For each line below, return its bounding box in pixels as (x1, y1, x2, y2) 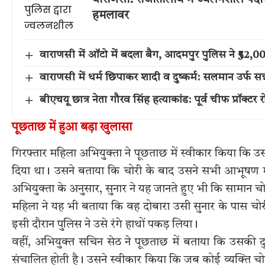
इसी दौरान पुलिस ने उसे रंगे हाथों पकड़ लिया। (12, 218, 198, 231)
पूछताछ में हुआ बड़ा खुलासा (12, 122, 132, 134)
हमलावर (92, 9, 129, 22)
